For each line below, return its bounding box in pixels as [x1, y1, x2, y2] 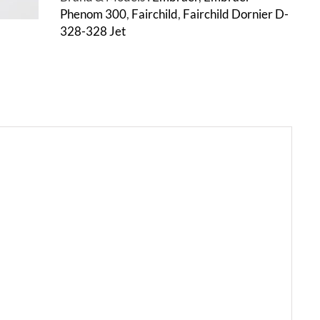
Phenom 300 [60, 6, 126, 21]
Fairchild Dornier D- [183, 6, 289, 21]
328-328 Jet [60, 23, 126, 39]
